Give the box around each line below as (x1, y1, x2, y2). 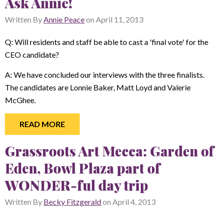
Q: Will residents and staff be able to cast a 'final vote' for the (5, 37, 208, 46)
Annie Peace (44, 15, 85, 24)
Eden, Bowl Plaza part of (5, 158, 160, 177)
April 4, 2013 (112, 197, 155, 206)
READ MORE (20, 119, 65, 129)
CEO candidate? (5, 50, 59, 59)
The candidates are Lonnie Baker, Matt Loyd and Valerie (5, 82, 191, 92)
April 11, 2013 (96, 15, 143, 24)
